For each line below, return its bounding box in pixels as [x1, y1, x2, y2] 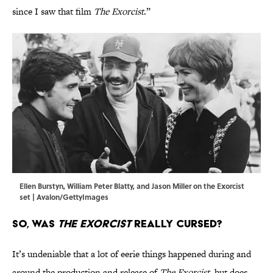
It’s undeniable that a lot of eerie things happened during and [12, 247, 251, 261]
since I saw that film [12, 5, 94, 18]
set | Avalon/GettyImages [19, 191, 108, 203]
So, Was [12, 217, 58, 230]
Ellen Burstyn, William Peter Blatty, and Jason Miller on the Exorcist [19, 180, 244, 192]
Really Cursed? [134, 217, 222, 230]
